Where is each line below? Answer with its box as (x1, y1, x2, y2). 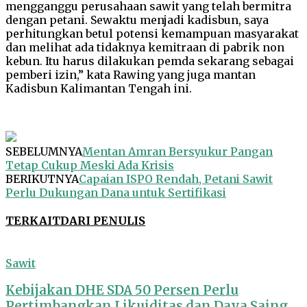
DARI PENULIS (60, 214, 145, 228)
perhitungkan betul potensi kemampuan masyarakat (5, 26, 299, 40)
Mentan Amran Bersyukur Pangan (82, 144, 273, 158)
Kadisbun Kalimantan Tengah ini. (5, 81, 192, 95)
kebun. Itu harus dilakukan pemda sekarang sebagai (5, 53, 294, 68)
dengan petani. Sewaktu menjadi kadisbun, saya (5, 12, 269, 27)
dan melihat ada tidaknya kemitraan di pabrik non (5, 40, 284, 54)
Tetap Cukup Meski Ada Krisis (5, 158, 174, 172)
